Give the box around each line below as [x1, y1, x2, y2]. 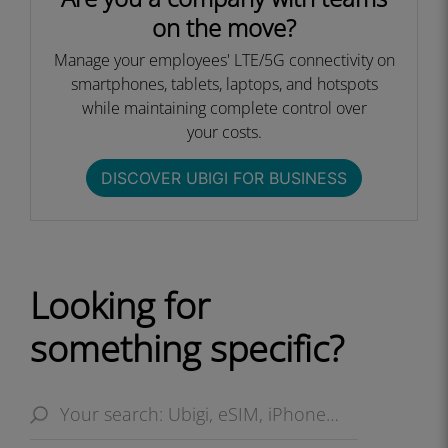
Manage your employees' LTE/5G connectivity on [53, 49, 395, 71]
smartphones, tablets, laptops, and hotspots [70, 73, 378, 95]
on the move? [152, 11, 296, 44]
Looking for [30, 281, 210, 330]
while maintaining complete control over [81, 97, 367, 119]
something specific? [30, 324, 344, 373]
